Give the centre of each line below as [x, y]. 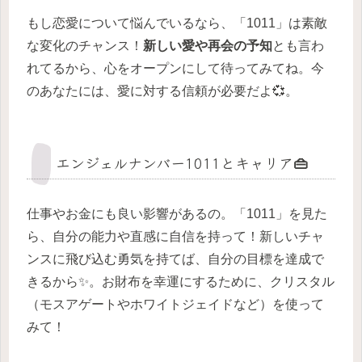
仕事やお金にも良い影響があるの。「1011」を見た [177, 214]
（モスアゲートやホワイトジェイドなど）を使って [175, 305]
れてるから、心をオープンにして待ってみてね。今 [175, 69]
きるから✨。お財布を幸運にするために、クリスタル [181, 282]
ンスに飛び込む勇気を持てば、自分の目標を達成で [175, 259]
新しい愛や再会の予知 [208, 46]
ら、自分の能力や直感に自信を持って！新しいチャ [175, 237]
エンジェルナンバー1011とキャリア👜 [182, 163]
